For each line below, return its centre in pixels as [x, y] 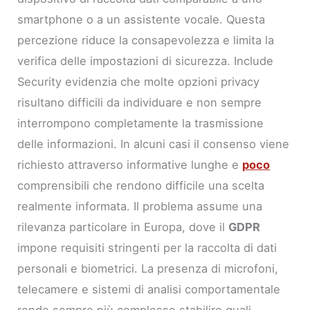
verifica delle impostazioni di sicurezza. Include [146, 61]
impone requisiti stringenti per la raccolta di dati [147, 248]
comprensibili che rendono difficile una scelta [141, 185]
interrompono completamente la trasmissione [141, 123]
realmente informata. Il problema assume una [140, 206]
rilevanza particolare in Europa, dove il [123, 227]
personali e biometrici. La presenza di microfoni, [148, 268]
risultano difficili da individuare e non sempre [140, 102]
